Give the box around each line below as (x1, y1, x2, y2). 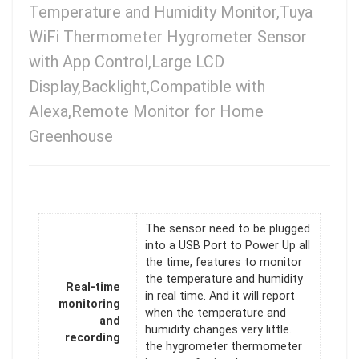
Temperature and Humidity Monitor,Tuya (29, 2, 313, 22)
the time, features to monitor (145, 256, 302, 270)
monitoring (58, 297, 120, 312)
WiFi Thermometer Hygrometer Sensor (29, 26, 307, 46)
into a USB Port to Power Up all (145, 239, 310, 253)
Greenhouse (29, 126, 113, 146)
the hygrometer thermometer (145, 340, 302, 354)
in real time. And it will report (145, 289, 295, 304)
